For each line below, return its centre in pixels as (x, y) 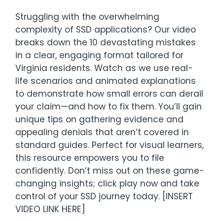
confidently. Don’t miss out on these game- (110, 171)
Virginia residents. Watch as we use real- (104, 68)
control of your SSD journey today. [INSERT (104, 197)
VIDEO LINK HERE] (51, 209)
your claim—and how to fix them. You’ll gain (109, 107)
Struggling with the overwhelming (88, 17)
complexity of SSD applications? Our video (106, 30)
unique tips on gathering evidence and (100, 120)
